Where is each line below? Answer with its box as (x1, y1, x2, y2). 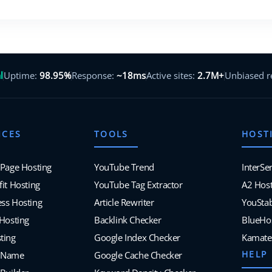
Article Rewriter (94, 196, 154, 209)
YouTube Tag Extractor (94, 178, 183, 191)
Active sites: (146, 69, 198, 82)
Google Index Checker (94, 231, 180, 244)
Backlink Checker (94, 214, 161, 226)
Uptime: (4, 69, 40, 82)
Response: (72, 69, 117, 82)
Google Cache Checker (94, 249, 182, 262)
